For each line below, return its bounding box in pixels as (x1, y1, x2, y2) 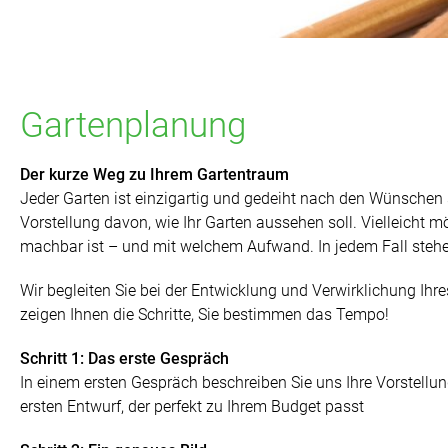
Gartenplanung (20, 104, 246, 147)
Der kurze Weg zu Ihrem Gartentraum (20, 165, 289, 185)
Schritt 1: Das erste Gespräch (20, 349, 229, 369)
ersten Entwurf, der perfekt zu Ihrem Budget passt (20, 397, 364, 417)
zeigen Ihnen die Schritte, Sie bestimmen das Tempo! (20, 305, 389, 325)
